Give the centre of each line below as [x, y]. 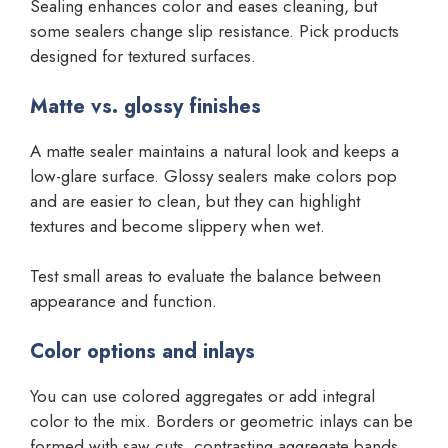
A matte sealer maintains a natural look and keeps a [214, 150]
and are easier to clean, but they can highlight [195, 200]
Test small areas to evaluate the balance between [205, 276]
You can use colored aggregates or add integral [202, 395]
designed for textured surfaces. [143, 56]
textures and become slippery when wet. [177, 225]
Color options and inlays [142, 351]
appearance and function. [123, 301]
